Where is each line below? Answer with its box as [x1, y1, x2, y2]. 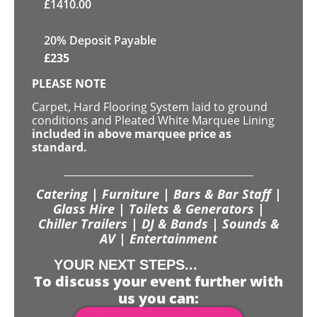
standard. [32, 139, 87, 156]
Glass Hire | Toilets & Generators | [52, 200, 265, 217]
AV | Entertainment [100, 229, 217, 247]
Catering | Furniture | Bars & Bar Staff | [35, 185, 282, 202]
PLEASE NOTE [32, 75, 106, 91]
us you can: [118, 289, 199, 309]
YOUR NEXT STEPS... [54, 257, 198, 273]
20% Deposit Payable [44, 32, 156, 48]
